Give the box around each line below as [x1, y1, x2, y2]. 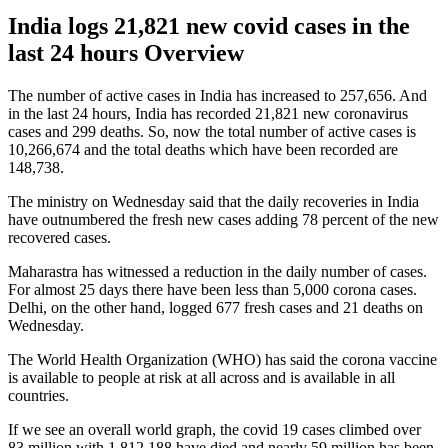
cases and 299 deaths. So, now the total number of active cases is [8, 122, 416, 140]
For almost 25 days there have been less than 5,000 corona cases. [8, 280, 417, 298]
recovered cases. [8, 228, 111, 246]
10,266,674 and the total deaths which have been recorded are [8, 140, 398, 158]
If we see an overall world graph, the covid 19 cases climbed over [8, 420, 421, 438]
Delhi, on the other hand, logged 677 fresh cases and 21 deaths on [8, 298, 423, 316]
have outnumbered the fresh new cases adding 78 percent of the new [8, 210, 439, 228]
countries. [8, 386, 69, 404]
